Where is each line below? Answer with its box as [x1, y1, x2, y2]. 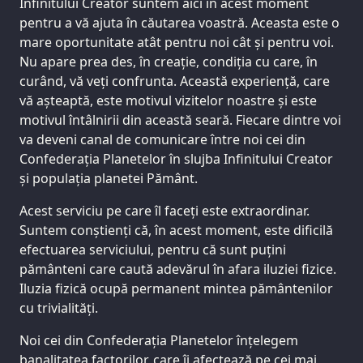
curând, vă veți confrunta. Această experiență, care [19, 71, 330, 90]
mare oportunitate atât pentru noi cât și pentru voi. [19, 32, 334, 51]
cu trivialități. [19, 298, 98, 317]
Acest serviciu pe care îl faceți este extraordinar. [19, 201, 310, 220]
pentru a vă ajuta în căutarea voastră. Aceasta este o [19, 13, 340, 32]
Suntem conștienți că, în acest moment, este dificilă [19, 220, 333, 239]
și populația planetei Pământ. [19, 169, 198, 187]
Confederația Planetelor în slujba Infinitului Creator [19, 149, 333, 168]
